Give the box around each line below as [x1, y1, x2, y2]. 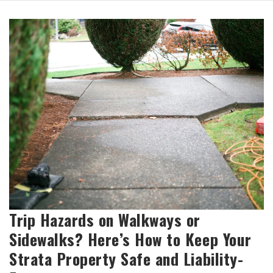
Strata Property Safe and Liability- [9, 247, 244, 271]
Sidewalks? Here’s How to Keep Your [9, 227, 252, 251]
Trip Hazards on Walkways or [9, 208, 200, 232]
